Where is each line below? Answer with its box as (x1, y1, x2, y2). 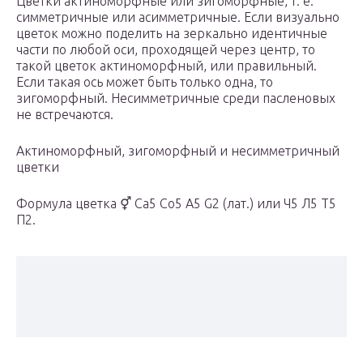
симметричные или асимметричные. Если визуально (16, 10, 340, 25)
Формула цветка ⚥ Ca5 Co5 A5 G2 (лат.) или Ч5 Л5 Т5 (16, 196, 336, 211)
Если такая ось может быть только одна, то (16, 75, 273, 90)
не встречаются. (16, 107, 113, 122)
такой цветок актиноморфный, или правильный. (16, 58, 317, 74)
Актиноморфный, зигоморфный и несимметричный (16, 143, 340, 159)
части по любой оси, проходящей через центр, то (16, 42, 315, 58)
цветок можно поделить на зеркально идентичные (16, 26, 327, 41)
